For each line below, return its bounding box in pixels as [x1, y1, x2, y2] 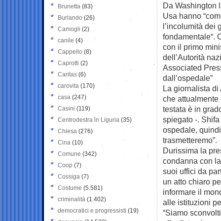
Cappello [58, 48, 82, 55]
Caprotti [58, 59, 79, 67]
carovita [58, 82, 79, 89]
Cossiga [58, 173, 80, 180]
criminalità [58, 195, 85, 203]
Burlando [58, 14, 82, 21]
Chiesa [58, 127, 77, 135]
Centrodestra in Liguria [58, 116, 119, 123]
